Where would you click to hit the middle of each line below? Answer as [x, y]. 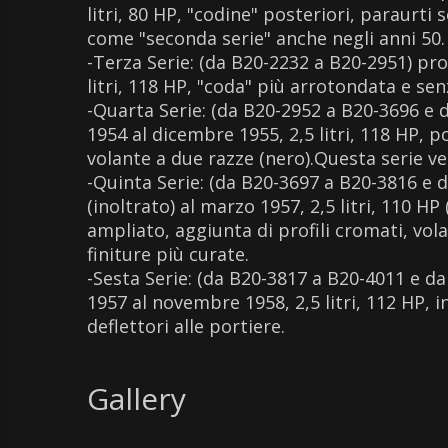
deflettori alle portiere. [186, 326]
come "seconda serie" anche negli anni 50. [266, 38]
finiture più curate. [168, 254]
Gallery [136, 399]
